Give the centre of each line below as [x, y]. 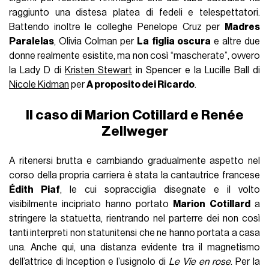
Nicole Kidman [39, 84]
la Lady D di [37, 70]
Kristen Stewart [99, 70]
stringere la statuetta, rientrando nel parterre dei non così [134, 219]
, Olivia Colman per [96, 41]
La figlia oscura [174, 41]
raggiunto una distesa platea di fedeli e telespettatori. [134, 12]
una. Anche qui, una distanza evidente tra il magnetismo [134, 248]
